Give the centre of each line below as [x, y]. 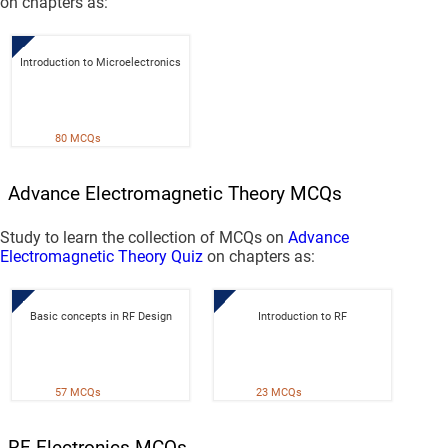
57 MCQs [77, 393]
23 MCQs [279, 393]
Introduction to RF [302, 317]
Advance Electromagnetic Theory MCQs [174, 193]
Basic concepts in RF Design [100, 317]
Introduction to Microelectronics [101, 62]
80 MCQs [77, 139]
